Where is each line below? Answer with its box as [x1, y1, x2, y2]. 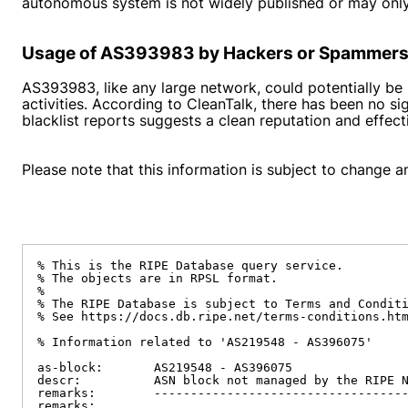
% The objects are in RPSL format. [37, 271, 278, 285]
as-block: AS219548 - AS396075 [37, 361, 292, 374]
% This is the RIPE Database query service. [37, 259, 343, 272]
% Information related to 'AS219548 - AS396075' [37, 335, 372, 349]
